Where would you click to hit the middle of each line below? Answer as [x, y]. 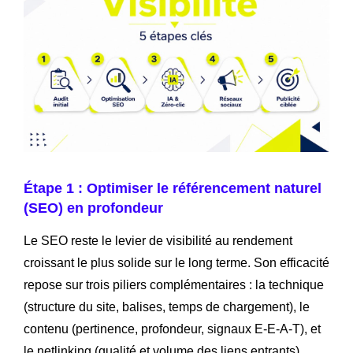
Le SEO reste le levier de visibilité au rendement [158, 240]
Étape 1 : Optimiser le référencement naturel [173, 188]
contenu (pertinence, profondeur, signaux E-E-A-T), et [172, 329]
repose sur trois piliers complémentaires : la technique [174, 284]
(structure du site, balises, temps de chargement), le [167, 307]
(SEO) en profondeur [93, 208]
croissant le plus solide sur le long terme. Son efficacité [176, 262]
